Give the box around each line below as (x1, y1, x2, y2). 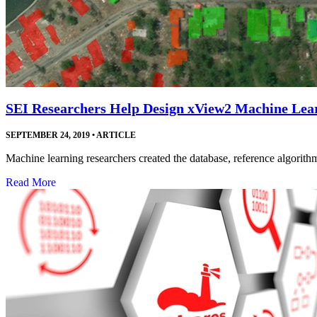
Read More (6, 175, 56, 188)
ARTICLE (95, 129, 136, 140)
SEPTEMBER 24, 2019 (6, 129, 90, 140)
